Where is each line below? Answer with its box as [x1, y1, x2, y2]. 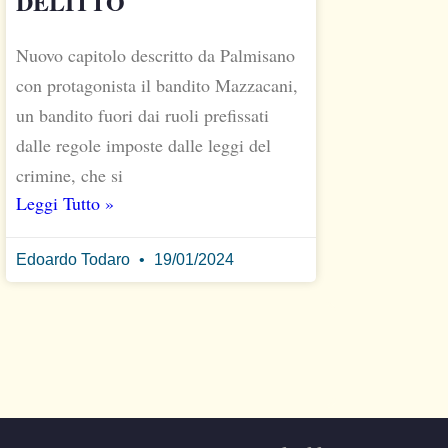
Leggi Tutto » [16, 190, 114, 215]
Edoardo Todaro [16, 250, 134, 268]
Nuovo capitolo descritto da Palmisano [16, 42, 295, 67]
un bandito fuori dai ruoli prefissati [16, 102, 269, 127]
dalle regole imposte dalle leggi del [16, 132, 271, 157]
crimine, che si [16, 162, 123, 187]
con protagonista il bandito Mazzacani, [16, 72, 298, 97]
